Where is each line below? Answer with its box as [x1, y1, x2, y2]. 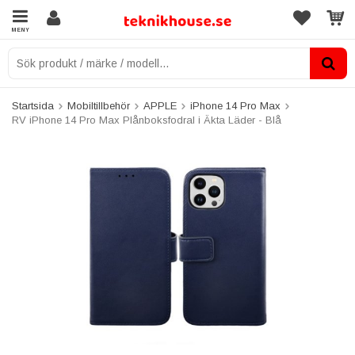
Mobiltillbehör [67, 100, 130, 112]
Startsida [12, 100, 54, 112]
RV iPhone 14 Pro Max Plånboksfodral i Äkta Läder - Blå [12, 114, 281, 126]
